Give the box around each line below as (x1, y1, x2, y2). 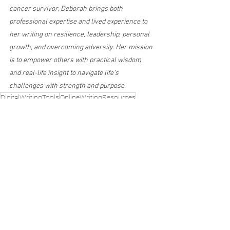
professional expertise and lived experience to (9, 17, 149, 26)
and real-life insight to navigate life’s (9, 68, 120, 78)
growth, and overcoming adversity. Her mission (9, 43, 154, 52)
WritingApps (78, 104, 117, 113)
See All (143, 208, 164, 218)
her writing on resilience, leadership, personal (9, 30, 151, 39)
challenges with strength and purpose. (9, 81, 126, 90)
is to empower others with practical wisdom (9, 55, 143, 65)
